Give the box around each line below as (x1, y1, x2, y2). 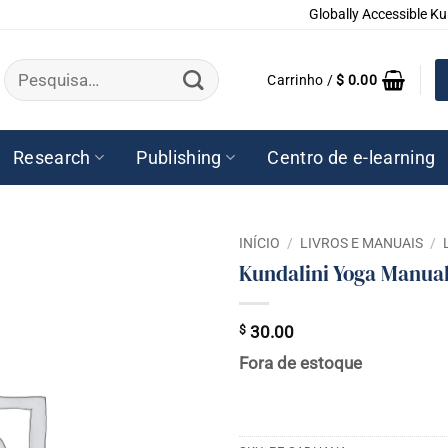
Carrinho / (267, 72, 337, 88)
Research (12, 147, 91, 168)
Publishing (136, 147, 222, 168)
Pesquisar (3, 56, 73, 76)
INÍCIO (239, 235, 280, 251)
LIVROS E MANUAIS (300, 235, 424, 251)
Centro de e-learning (267, 147, 436, 168)
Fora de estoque (239, 354, 362, 374)
